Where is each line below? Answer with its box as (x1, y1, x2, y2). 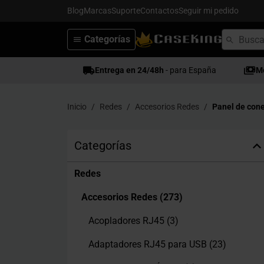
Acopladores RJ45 (88, 215, 167, 226)
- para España (164, 65, 216, 75)
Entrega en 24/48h (95, 65, 164, 75)
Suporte (111, 6, 140, 15)
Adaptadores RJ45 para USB (88, 239, 209, 250)
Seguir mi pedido (179, 6, 239, 15)
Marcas (84, 6, 111, 15)
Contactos (140, 6, 179, 15)
